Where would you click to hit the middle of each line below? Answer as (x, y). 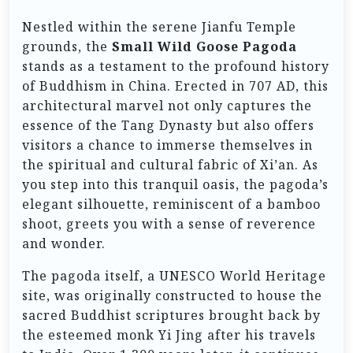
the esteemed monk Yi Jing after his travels (169, 335)
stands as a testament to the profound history (176, 67)
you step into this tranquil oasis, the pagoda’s (175, 185)
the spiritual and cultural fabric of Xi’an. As (170, 165)
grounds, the (67, 47)
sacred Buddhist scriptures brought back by (171, 316)
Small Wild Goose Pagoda (204, 47)
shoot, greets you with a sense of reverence (169, 224)
